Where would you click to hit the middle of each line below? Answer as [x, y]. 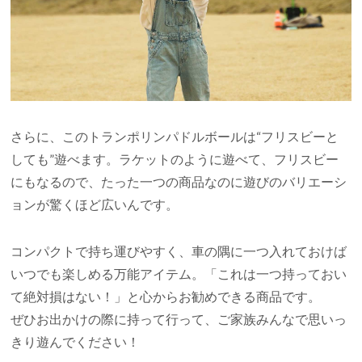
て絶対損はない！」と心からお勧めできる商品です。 [166, 296]
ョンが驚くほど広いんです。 [95, 204]
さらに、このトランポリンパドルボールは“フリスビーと [175, 136]
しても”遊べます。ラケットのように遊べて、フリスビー [175, 158]
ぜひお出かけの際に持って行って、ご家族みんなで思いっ [179, 318]
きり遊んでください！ [76, 341]
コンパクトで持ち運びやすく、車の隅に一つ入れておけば [179, 250]
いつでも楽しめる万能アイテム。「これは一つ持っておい [179, 273]
